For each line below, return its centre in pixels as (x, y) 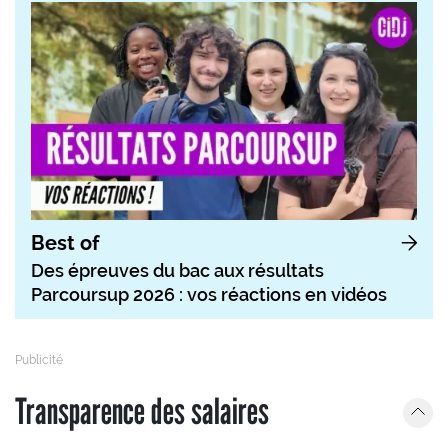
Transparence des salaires (142, 410)
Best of (65, 242)
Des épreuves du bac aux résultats (177, 270)
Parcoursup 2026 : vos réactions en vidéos (209, 294)
